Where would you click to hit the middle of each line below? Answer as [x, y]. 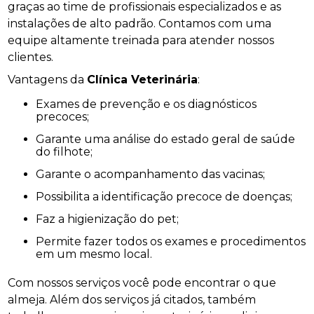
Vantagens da [48, 79]
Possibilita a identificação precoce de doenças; [169, 196]
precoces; [63, 116]
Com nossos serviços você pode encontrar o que [142, 282]
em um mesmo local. [94, 254]
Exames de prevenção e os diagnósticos [40, 104]
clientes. [31, 57]
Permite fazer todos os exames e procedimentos [40, 241]
